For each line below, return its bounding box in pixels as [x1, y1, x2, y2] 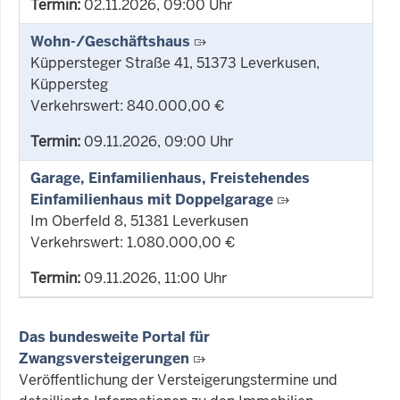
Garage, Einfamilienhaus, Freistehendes [30, 168, 310, 187]
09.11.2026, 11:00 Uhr [80, 268, 227, 287]
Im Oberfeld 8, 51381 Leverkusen [30, 211, 248, 230]
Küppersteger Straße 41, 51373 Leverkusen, [30, 53, 320, 72]
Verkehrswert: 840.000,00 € [30, 96, 225, 115]
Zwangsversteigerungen [19, 348, 189, 368]
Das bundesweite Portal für [19, 327, 210, 346]
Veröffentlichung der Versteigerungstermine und [19, 370, 337, 389]
